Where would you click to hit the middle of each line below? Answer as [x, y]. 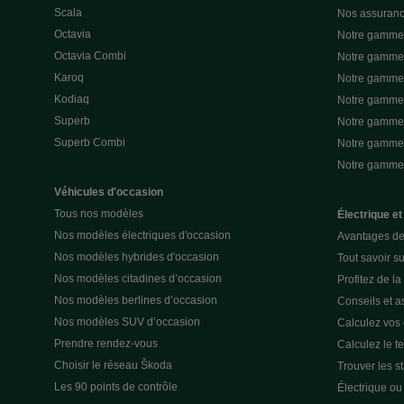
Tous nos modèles [99, 213]
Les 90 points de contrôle [116, 386]
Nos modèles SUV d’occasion [127, 321]
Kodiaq [72, 99]
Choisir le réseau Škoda [113, 365]
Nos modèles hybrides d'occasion [137, 257]
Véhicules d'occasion [109, 192]
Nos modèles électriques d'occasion [142, 235]
